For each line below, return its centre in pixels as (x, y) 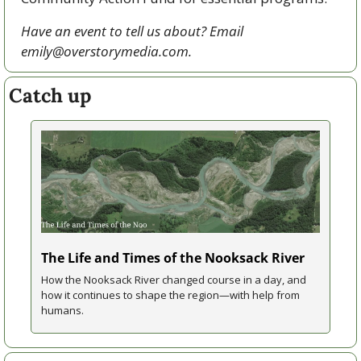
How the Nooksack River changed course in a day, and (174, 280)
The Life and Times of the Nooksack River (173, 258)
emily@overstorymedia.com (105, 52)
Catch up (50, 96)
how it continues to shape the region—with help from (170, 295)
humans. (62, 311)
